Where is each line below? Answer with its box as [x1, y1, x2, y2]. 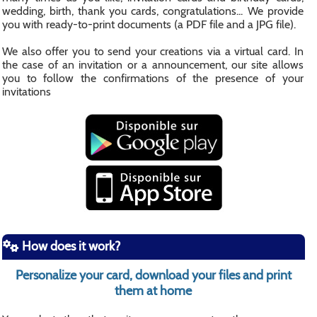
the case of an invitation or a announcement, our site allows [2, 58, 304, 71]
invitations [2, 85, 51, 98]
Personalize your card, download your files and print [15, 267, 292, 283]
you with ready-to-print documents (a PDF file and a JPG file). [2, 18, 296, 31]
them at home [115, 283, 192, 299]
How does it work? [19, 238, 120, 254]
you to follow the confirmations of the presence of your [2, 71, 304, 85]
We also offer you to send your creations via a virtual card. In [2, 45, 304, 58]
